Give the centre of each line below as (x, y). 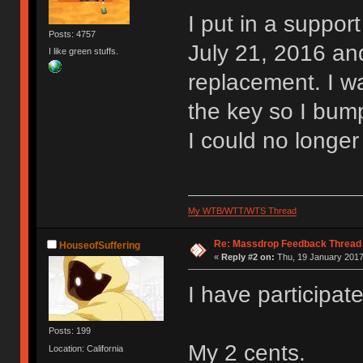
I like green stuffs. (84, 51)
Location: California (86, 348)
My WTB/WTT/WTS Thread (242, 210)
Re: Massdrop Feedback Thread (287, 243)
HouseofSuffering (100, 246)
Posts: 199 (70, 331)
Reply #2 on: (248, 256)
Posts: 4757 (73, 34)
